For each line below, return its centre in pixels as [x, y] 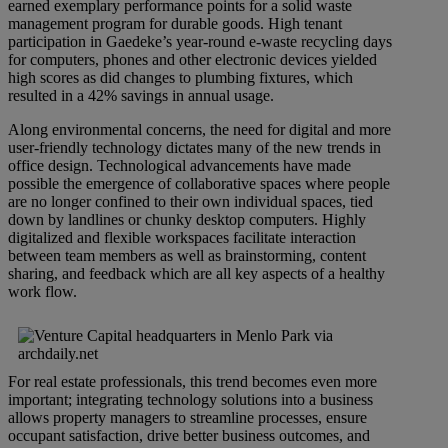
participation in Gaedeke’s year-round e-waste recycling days [200, 42]
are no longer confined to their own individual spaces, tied [190, 202]
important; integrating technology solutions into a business [190, 400]
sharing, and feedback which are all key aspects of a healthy [196, 274]
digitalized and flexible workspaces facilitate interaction [182, 238]
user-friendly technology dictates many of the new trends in [194, 148]
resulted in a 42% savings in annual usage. [141, 96]
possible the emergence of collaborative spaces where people [199, 184]
